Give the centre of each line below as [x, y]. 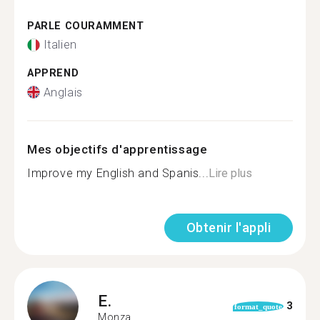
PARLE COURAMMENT [86, 26]
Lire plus [231, 173]
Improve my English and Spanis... [118, 173]
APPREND [53, 73]
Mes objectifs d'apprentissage [117, 149]
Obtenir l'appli [228, 227]
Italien [60, 45]
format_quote [258, 306]
